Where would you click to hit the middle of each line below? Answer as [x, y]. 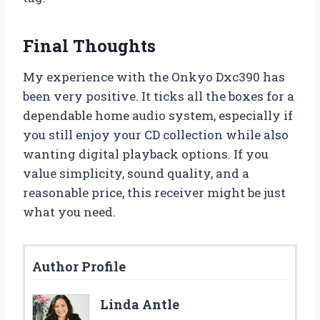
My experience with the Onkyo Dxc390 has [154, 76]
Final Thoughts [89, 45]
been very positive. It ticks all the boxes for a [159, 96]
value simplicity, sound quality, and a [136, 173]
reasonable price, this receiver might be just [154, 192]
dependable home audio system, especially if [158, 115]
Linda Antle [140, 304]
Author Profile [79, 266]
